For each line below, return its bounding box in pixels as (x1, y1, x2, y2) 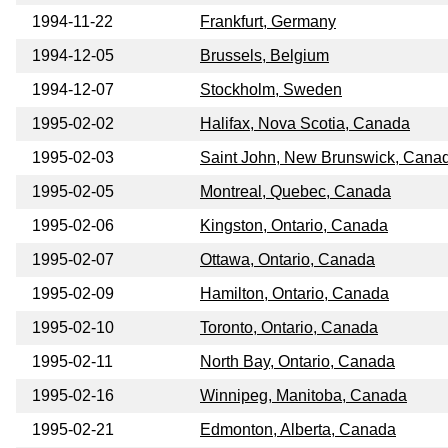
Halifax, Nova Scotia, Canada (200, 115, 410, 133)
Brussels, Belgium (200, 47, 329, 65)
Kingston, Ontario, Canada (200, 217, 388, 235)
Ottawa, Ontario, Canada (200, 251, 375, 269)
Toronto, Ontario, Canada (200, 319, 378, 337)
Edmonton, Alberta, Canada (200, 421, 396, 439)
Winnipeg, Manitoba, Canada (200, 387, 407, 405)
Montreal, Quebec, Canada (200, 183, 391, 201)
